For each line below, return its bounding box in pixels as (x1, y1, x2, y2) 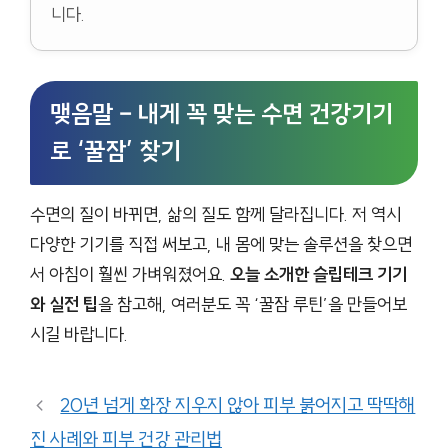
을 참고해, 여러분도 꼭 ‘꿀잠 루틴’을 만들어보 (98, 293, 407, 317)
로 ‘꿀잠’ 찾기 (50, 136, 181, 167)
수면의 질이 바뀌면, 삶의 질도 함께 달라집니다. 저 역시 (30, 203, 401, 227)
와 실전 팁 (30, 293, 98, 317)
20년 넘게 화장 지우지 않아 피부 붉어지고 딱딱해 (60, 393, 416, 418)
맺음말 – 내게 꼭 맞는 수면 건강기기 (50, 99, 393, 130)
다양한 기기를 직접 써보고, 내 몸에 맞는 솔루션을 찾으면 (30, 233, 412, 257)
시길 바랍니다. (30, 323, 128, 347)
